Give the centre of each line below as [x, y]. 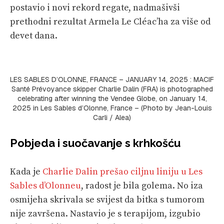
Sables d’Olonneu [45, 185]
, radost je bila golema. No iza [142, 185]
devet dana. [34, 35]
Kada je [26, 171]
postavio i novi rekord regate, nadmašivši [95, 7]
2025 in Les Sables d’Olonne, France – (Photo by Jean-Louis [112, 108]
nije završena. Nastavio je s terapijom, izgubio [105, 213]
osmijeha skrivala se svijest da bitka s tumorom [107, 199]
